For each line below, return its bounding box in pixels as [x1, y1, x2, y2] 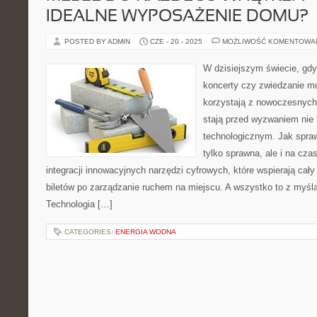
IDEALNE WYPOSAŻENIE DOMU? [46, 9, 309, 25]
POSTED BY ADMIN [64, 38, 132, 45]
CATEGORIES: [64, 228, 115, 236]
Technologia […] [46, 199, 113, 209]
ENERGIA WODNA [115, 228, 176, 236]
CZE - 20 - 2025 [150, 38, 202, 45]
